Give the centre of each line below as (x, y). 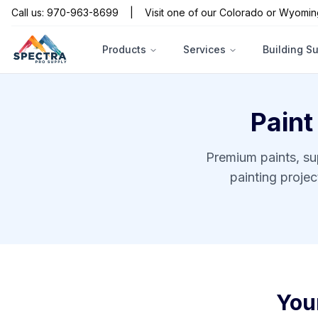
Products (124, 49)
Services (204, 49)
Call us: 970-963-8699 (65, 12)
